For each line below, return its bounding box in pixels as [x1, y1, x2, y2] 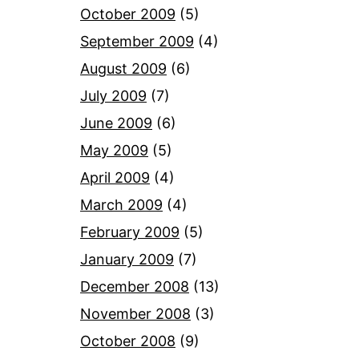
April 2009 [80, 168, 150, 186]
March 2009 [80, 196, 163, 213]
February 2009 [80, 223, 179, 240]
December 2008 [80, 277, 189, 295]
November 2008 [80, 305, 191, 322]
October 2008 [80, 332, 175, 349]
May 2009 [80, 141, 148, 159]
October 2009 [80, 5, 175, 22]
